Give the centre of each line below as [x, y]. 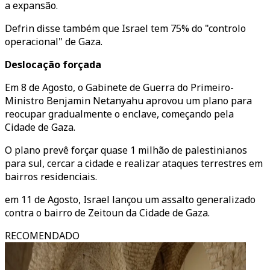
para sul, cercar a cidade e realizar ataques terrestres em [134, 163]
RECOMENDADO [42, 236]
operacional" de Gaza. [54, 42]
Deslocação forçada [53, 64]
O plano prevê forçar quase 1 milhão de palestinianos [126, 150]
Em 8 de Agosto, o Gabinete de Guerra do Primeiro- [119, 87]
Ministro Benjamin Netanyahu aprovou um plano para [128, 101]
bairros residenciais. [51, 177]
